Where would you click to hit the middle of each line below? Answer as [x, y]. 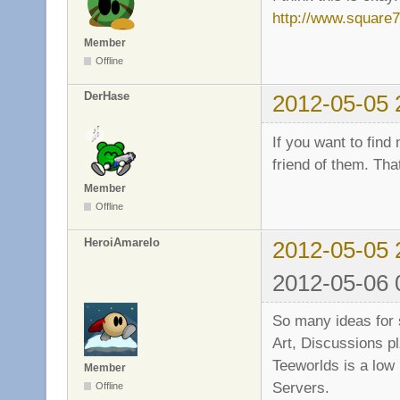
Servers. [301, 388]
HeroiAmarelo [122, 242]
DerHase [107, 96]
